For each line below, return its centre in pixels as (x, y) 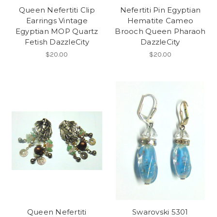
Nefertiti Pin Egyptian (160, 10)
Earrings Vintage (57, 20)
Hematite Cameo (160, 20)
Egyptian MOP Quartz (57, 31)
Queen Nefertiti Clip (57, 10)
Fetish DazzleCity (57, 42)
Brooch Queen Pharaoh (160, 31)
